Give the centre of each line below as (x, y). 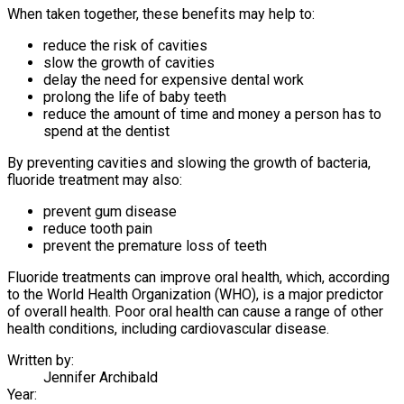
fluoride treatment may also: (95, 179)
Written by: (41, 360)
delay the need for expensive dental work (174, 79)
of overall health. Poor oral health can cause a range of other (195, 311)
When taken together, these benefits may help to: (161, 14)
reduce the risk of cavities (125, 45)
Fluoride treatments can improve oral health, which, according (198, 277)
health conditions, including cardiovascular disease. (168, 328)
